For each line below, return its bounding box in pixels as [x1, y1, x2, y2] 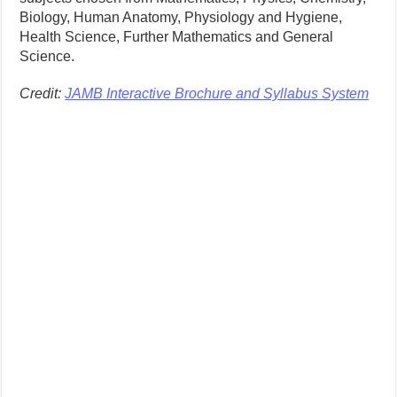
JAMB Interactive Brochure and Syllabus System [65, 85, 370, 101]
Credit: [19, 85, 66, 101]
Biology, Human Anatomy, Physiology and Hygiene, [19, 9, 343, 25]
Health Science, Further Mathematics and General [19, 28, 334, 44]
